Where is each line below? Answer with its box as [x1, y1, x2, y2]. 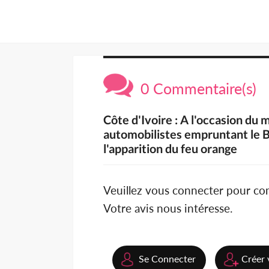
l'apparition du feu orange [103, 141, 237, 156]
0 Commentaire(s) [133, 79, 256, 98]
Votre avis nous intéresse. [103, 201, 232, 216]
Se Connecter [139, 253, 196, 265]
